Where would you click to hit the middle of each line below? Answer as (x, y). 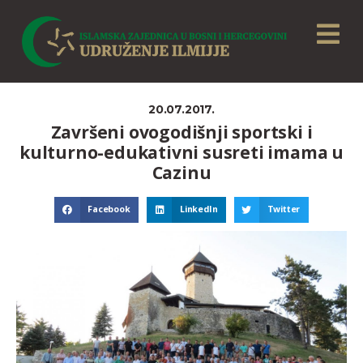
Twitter (284, 209)
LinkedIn (199, 209)
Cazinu (181, 173)
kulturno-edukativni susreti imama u (181, 153)
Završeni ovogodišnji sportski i (181, 132)
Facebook (109, 209)
